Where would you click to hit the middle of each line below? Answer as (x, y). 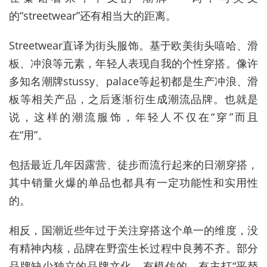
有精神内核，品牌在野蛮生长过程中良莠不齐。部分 (133, 248)
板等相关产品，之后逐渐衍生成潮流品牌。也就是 (133, 99)
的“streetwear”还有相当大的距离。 (93, 15)
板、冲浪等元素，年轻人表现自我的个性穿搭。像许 (133, 63)
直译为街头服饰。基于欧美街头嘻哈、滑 (160, 45)
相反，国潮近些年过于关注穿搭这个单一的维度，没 (133, 230)
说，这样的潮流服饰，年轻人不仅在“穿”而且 (133, 117)
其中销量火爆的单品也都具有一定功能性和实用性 (133, 182)
